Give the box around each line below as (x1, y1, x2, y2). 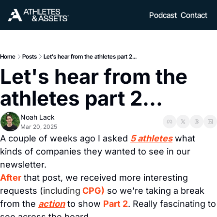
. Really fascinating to (128, 199, 216, 209)
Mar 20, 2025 (20, 123, 57, 130)
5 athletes (130, 133, 172, 143)
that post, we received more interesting (21, 172, 188, 183)
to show (65, 199, 103, 209)
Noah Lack (20, 113, 55, 121)
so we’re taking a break (105, 186, 204, 196)
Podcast (149, 10, 177, 20)
